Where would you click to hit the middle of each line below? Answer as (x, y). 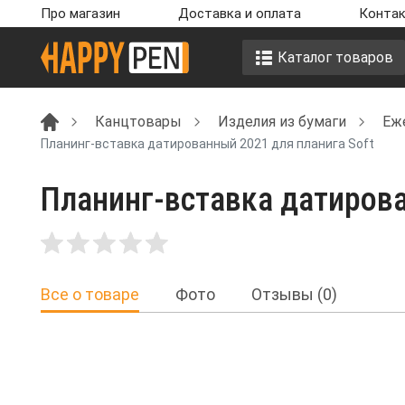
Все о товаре (90, 295)
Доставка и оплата (240, 14)
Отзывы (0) (294, 295)
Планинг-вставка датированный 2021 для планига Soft (207, 143)
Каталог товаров (335, 57)
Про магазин (80, 14)
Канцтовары (138, 121)
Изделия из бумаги (282, 121)
